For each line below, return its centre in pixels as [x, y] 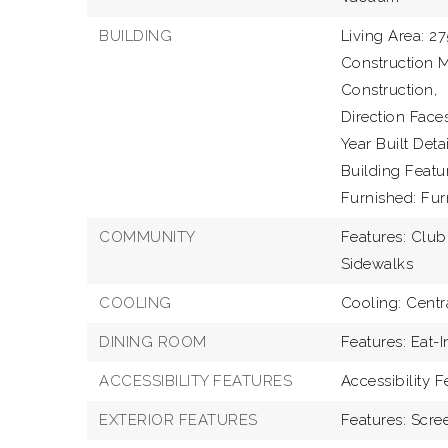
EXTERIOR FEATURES [178, 420]
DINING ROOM [153, 342]
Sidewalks [377, 264]
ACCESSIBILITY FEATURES [195, 381]
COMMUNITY [147, 237]
